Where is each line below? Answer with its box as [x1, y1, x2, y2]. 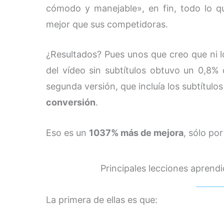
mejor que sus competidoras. [46, 18, 168, 29]
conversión [46, 97, 95, 108]
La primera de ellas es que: [46, 194, 157, 205]
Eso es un [46, 127, 89, 138]
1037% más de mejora [89, 127, 183, 138]
